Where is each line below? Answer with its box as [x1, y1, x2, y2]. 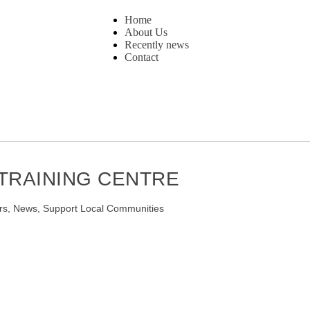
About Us [125, 26, 167, 39]
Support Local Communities [43, 203, 164, 215]
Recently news [125, 39, 189, 51]
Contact [125, 51, 158, 64]
